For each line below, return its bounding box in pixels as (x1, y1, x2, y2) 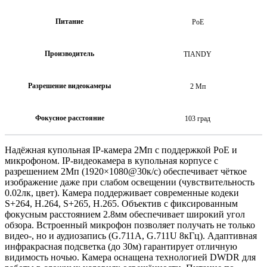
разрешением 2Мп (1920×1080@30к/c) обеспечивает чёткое (5, 166, 247, 176)
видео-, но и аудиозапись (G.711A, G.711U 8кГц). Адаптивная (5, 230, 257, 241)
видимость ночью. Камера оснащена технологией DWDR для (5, 252, 256, 262)
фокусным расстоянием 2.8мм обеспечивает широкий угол (5, 209, 245, 219)
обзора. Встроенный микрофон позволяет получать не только (5, 219, 255, 230)
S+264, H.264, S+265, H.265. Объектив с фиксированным (5, 198, 238, 209)
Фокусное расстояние (35, 113, 104, 122)
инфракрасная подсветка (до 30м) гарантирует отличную (5, 241, 237, 252)
